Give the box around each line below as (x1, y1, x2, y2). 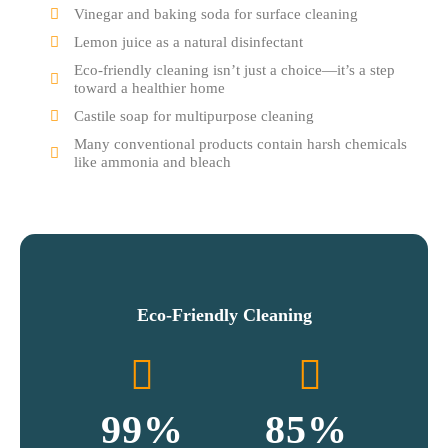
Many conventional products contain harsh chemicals (74, 136, 407, 152)
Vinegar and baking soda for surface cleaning (74, 6, 358, 22)
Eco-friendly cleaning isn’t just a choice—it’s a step (74, 62, 395, 78)
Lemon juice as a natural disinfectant (74, 34, 303, 50)
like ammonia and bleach (74, 154, 231, 170)
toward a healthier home (74, 80, 225, 96)
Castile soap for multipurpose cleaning (74, 108, 314, 124)
